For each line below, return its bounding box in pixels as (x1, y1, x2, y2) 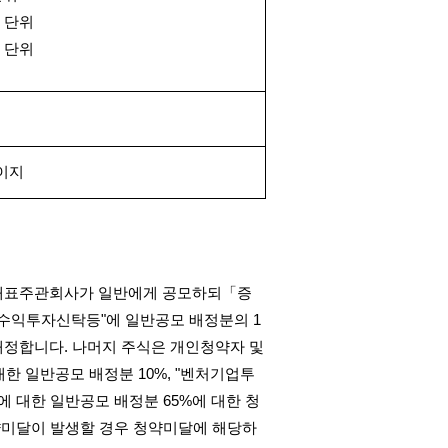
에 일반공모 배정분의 (106, 312, 249, 328)
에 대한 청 (192, 393, 260, 409)
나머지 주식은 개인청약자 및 (72, 339, 264, 355)
